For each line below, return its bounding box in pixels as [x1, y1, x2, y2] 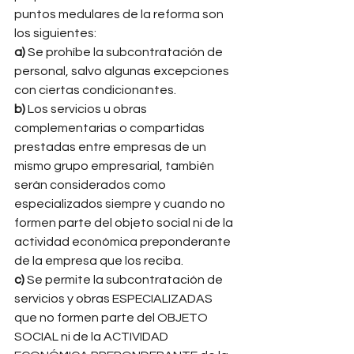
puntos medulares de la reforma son [14, 8, 226, 21]
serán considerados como [14, 179, 168, 191]
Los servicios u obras [28, 103, 149, 115]
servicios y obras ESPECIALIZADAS [14, 292, 215, 305]
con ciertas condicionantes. [14, 84, 179, 96]
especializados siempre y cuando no [14, 198, 228, 210]
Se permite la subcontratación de [24, 273, 225, 286]
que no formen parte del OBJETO [14, 311, 210, 324]
